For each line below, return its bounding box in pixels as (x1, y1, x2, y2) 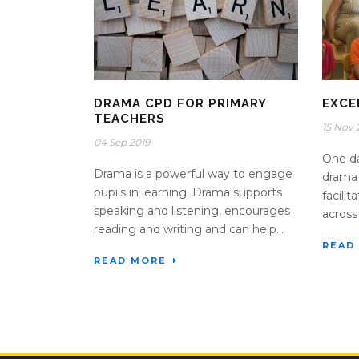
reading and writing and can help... (94, 222, 284, 237)
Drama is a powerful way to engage (94, 167, 292, 182)
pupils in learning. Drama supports (94, 185, 282, 200)
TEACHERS (94, 111, 165, 127)
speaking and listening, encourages (94, 204, 290, 219)
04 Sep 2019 (94, 136, 150, 149)
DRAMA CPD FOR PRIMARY (94, 96, 266, 111)
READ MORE (94, 255, 167, 267)
